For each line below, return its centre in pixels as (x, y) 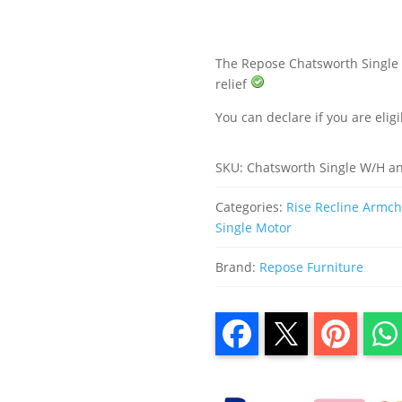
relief (233, 84)
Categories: (251, 206)
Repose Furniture (312, 267)
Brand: (238, 267)
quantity (240, 32)
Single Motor (254, 227)
